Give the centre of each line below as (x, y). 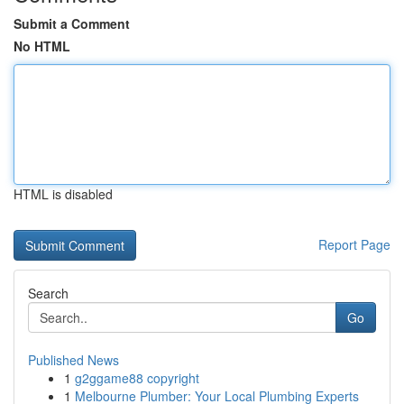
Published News (73, 360)
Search (48, 293)
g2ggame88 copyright (137, 378)
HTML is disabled (63, 194)
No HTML (42, 46)
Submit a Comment (72, 23)
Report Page (354, 244)
